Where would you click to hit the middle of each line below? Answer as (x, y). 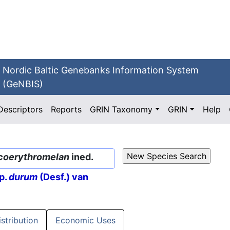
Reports (66, 109)
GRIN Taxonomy (121, 109)
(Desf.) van (63, 177)
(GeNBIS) (23, 84)
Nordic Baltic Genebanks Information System (101, 70)
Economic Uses (85, 221)
